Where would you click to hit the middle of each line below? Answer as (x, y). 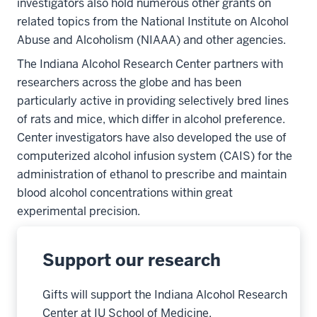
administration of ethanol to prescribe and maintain (152, 174)
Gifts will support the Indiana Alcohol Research (165, 294)
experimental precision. (79, 211)
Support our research (132, 260)
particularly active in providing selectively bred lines (153, 100)
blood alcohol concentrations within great (125, 192)
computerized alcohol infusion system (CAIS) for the (155, 156)
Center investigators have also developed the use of (152, 137)
